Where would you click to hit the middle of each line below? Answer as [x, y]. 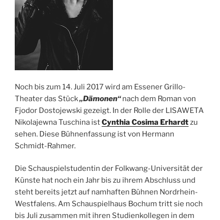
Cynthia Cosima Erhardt [145, 122]
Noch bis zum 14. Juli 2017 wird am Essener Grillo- [100, 87]
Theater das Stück [47, 98]
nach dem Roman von [158, 98]
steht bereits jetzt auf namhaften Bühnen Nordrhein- [106, 192]
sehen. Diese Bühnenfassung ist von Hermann [95, 134]
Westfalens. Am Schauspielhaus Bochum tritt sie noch [109, 204]
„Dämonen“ [100, 98]
